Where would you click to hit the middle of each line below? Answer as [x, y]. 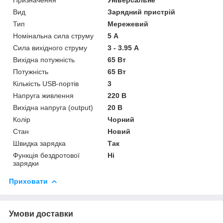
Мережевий [128, 24]
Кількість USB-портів [46, 83]
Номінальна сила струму [53, 36]
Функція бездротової [46, 155]
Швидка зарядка [39, 143]
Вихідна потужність [44, 59]
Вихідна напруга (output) [53, 107]
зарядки [26, 163]
